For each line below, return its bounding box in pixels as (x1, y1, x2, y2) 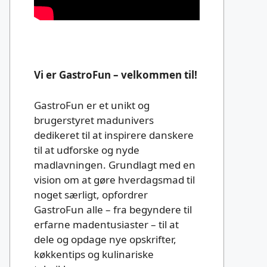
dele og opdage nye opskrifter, (34, 232, 176, 246)
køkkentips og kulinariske (34, 247, 154, 261)
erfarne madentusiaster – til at (34, 217, 179, 231)
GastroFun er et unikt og (34, 98, 150, 112)
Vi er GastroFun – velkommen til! (34, 68, 197, 82)
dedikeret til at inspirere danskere (34, 128, 194, 142)
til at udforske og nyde (34, 142, 139, 157)
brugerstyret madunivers (34, 113, 154, 127)
